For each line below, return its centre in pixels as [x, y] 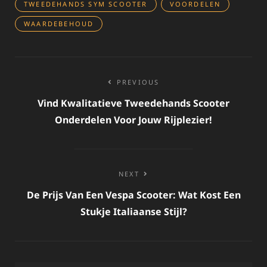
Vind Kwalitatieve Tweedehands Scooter [133, 103]
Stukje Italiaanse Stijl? [133, 211]
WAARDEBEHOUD [59, 23]
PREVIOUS [138, 82]
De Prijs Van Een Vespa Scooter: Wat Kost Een [133, 195]
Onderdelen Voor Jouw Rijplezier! [133, 119]
